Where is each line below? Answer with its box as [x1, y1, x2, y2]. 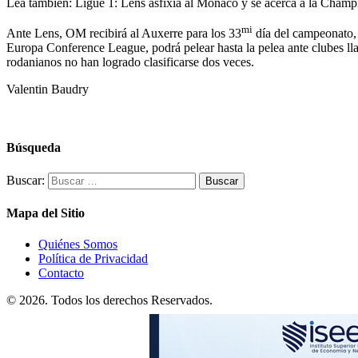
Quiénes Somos [38, 237, 117, 252]
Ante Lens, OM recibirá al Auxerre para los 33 [6, 26, 241, 41]
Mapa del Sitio [6, 205, 85, 220]
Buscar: [6, 173, 45, 187]
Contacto [38, 266, 84, 280]
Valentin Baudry [6, 82, 89, 97]
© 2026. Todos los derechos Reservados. [6, 293, 213, 308]
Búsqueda [6, 141, 61, 155]
